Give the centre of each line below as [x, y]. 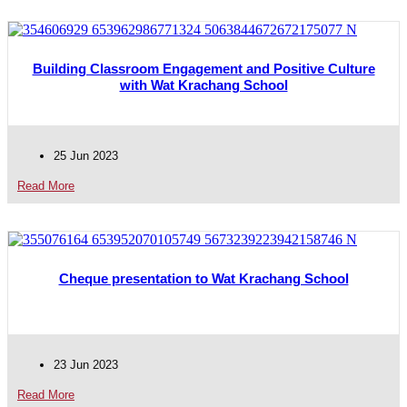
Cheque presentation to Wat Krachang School [203, 278]
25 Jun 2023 [86, 156]
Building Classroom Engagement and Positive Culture [203, 69]
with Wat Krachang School [203, 85]
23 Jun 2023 [86, 365]
